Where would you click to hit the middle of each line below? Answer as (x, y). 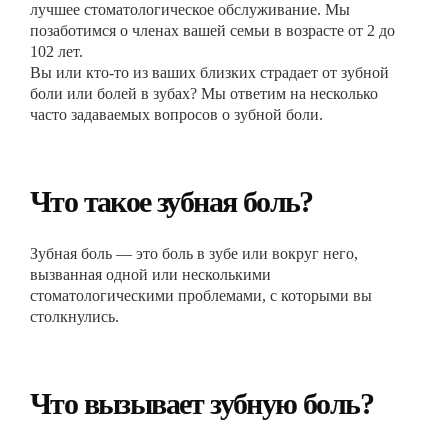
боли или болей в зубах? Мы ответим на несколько (204, 93)
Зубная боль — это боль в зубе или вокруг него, (194, 253)
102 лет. (56, 51)
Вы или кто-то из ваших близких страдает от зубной (209, 72)
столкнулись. (74, 316)
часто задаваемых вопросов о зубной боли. (176, 114)
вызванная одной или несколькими (150, 274)
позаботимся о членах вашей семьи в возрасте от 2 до (212, 30)
